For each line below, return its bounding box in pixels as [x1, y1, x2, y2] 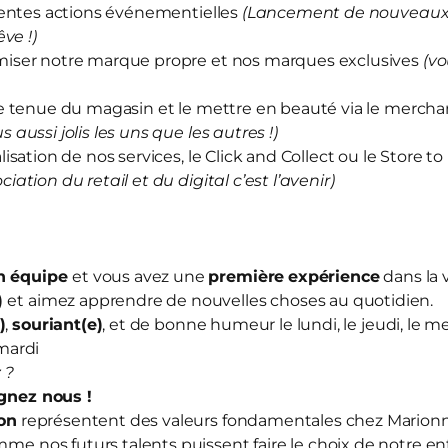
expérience [288, 267, 380, 286]
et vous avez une [72, 267, 209, 286]
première [208, 267, 285, 286]
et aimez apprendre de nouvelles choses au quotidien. [7, 291, 438, 310]
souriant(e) [12, 315, 103, 334]
